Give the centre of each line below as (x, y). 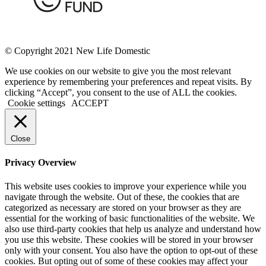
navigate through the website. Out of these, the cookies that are (122, 197)
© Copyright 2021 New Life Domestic (77, 51)
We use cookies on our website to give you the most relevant (118, 71)
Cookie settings (37, 103)
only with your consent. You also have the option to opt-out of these (131, 250)
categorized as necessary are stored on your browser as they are (123, 207)
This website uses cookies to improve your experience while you (126, 186)
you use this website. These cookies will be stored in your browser (129, 239)
